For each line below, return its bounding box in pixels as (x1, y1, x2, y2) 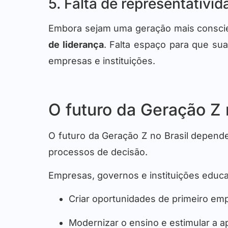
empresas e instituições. (48, 55, 155, 66)
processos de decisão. (48, 146, 148, 157)
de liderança (48, 39, 104, 50)
